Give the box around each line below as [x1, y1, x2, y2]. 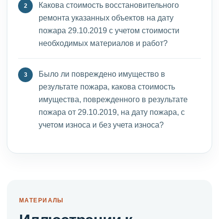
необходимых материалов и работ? [39, 38, 168, 48]
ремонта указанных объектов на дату [39, 12, 174, 22]
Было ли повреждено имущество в [39, 68, 165, 79]
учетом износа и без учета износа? [39, 119, 164, 130]
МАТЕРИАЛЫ [19, 196, 64, 204]
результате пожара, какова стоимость [39, 81, 175, 91]
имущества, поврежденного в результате [39, 94, 188, 104]
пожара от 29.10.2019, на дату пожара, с [39, 107, 185, 117]
